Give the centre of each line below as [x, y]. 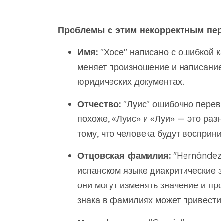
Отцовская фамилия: [124, 155]
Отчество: [99, 104]
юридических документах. [130, 81]
